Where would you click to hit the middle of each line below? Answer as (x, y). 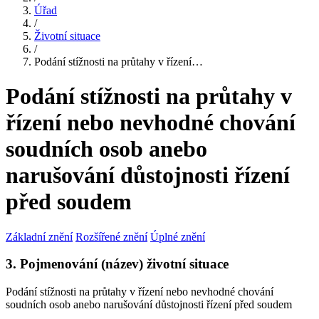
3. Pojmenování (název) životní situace (117, 264)
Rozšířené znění (111, 236)
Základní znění (39, 236)
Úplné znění (178, 236)
